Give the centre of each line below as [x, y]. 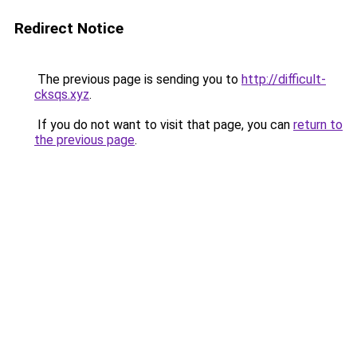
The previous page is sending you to [138, 79]
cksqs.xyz [62, 94]
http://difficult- [284, 79]
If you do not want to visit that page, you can [164, 125]
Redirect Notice [69, 28]
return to [318, 125]
